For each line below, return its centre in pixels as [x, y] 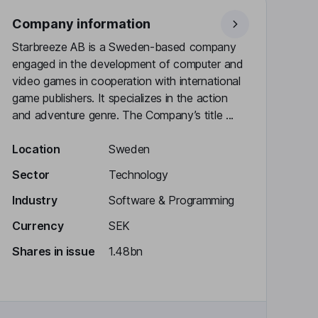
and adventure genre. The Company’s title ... [123, 115]
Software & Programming [171, 200]
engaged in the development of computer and [128, 64]
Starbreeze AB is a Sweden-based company [124, 47]
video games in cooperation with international [126, 81]
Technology [138, 175]
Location [36, 149]
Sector [31, 175]
